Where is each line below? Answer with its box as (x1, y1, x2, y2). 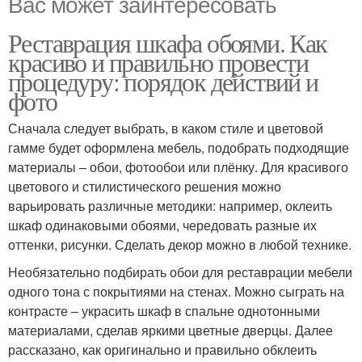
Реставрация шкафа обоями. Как (8, 24, 327, 60)
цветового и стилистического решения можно (8, 176, 281, 196)
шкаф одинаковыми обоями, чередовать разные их (8, 215, 317, 234)
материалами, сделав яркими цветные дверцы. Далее (8, 320, 333, 339)
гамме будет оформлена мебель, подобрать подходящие (8, 137, 349, 157)
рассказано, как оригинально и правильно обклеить (8, 339, 317, 359)
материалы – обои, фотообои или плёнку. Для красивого (8, 157, 348, 176)
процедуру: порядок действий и (8, 63, 318, 99)
